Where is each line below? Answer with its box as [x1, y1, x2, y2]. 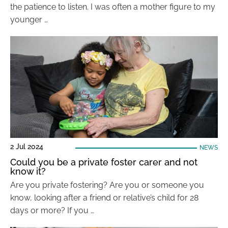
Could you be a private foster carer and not [10, 157, 197, 167]
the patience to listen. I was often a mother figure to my [10, 2, 215, 12]
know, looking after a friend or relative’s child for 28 [10, 193, 198, 203]
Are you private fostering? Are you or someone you [10, 180, 204, 190]
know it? [10, 166, 46, 177]
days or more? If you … [10, 206, 94, 215]
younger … [10, 15, 48, 24]
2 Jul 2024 [10, 142, 43, 151]
